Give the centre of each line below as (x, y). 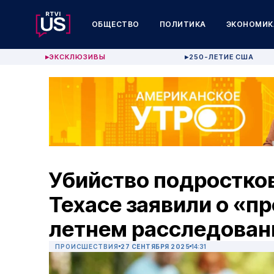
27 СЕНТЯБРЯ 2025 (155, 247)
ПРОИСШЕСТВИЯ (87, 247)
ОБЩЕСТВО (115, 24)
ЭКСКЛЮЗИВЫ (78, 57)
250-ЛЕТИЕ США (221, 57)
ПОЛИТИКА (183, 24)
